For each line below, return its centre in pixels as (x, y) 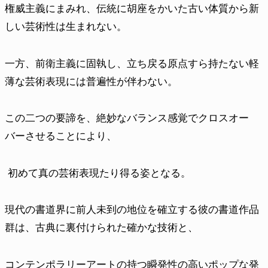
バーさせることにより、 (61, 136)
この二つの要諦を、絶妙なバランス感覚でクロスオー (127, 118)
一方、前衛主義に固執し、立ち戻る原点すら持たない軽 (132, 63)
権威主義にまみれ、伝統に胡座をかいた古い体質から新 (132, 9)
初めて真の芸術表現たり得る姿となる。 (98, 173)
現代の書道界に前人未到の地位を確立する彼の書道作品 (132, 210)
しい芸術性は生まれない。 (66, 27)
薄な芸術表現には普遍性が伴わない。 (91, 81)
